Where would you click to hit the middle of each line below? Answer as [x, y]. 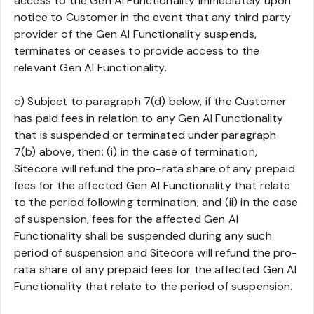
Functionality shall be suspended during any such [143, 236]
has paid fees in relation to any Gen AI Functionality [149, 118]
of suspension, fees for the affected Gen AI [126, 219]
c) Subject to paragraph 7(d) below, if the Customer [151, 101]
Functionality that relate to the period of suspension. [153, 286]
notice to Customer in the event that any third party [153, 17]
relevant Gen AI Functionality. [90, 68]
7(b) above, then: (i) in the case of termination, [136, 152]
